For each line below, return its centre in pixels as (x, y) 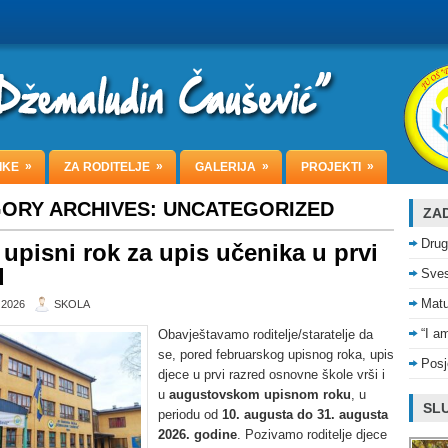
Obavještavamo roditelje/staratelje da (265, 334)
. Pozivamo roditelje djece (312, 434)
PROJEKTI (331, 167)
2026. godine (197, 434)
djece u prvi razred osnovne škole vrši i (271, 374)
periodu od (190, 414)
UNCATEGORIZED (248, 209)
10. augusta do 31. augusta (305, 414)
